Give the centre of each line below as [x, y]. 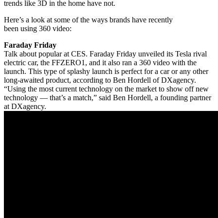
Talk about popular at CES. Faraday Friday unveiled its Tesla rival [105, 54]
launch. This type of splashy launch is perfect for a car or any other [106, 71]
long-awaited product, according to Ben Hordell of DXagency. [100, 80]
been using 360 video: [38, 28]
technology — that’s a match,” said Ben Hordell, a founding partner [108, 97]
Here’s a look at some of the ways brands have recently [88, 19]
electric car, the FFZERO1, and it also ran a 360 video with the [100, 62]
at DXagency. [25, 106]
